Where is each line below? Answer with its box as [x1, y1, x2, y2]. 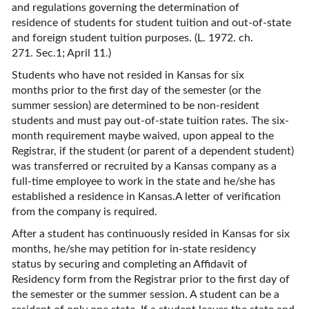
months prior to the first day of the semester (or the [12, 85, 261, 96]
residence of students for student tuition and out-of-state [12, 17, 291, 28]
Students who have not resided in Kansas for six [12, 70, 244, 81]
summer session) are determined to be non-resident [12, 100, 259, 111]
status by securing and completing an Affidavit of [12, 259, 248, 270]
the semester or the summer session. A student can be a [12, 289, 279, 300]
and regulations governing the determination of [12, 2, 239, 13]
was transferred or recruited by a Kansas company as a [12, 161, 277, 172]
